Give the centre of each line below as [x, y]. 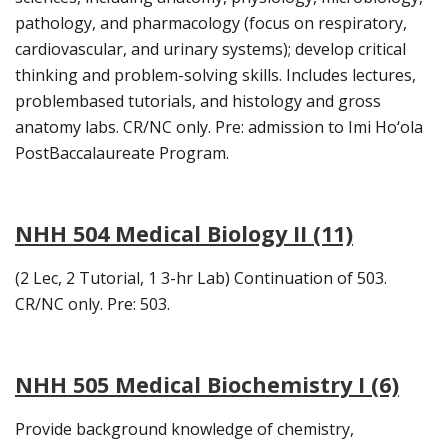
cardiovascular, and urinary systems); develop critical [210, 49]
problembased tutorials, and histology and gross [198, 101]
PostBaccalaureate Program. [122, 153]
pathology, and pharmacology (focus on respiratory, [211, 23]
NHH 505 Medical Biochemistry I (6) [207, 385]
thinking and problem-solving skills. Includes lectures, [215, 75]
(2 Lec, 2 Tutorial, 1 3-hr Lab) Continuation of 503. [201, 278]
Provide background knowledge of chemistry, [184, 429]
